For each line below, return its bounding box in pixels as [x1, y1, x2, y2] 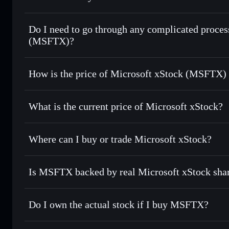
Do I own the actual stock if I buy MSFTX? [29, 198, 209, 210]
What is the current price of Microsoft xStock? [29, 100, 223, 112]
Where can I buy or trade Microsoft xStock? [29, 133, 212, 145]
